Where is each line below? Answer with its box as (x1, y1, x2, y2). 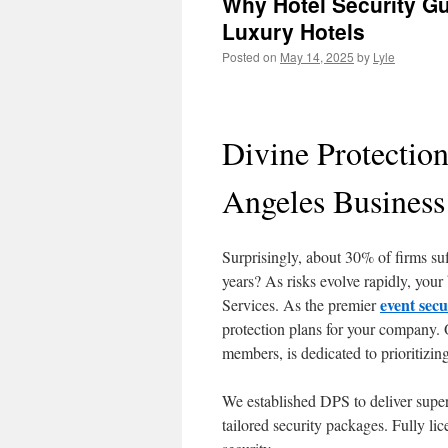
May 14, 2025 (280, 48, 354, 65)
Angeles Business (222, 179, 445, 222)
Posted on (222, 48, 277, 65)
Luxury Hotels (222, 16, 365, 46)
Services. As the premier (222, 294, 380, 315)
